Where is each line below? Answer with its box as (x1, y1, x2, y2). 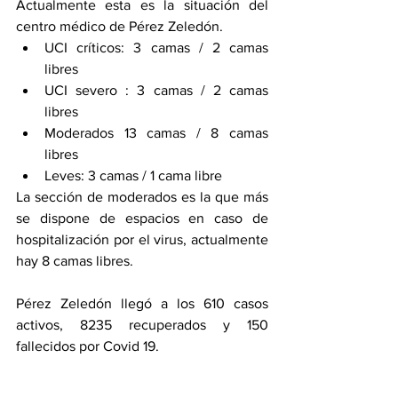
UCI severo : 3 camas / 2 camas (44, 83, 268, 98)
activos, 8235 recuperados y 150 (16, 317, 268, 332)
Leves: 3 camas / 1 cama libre (44, 168, 222, 183)
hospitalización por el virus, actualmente (16, 232, 268, 247)
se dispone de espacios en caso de (16, 211, 268, 226)
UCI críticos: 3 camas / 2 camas (44, 40, 268, 55)
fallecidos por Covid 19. (16, 338, 159, 354)
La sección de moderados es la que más (16, 189, 268, 204)
